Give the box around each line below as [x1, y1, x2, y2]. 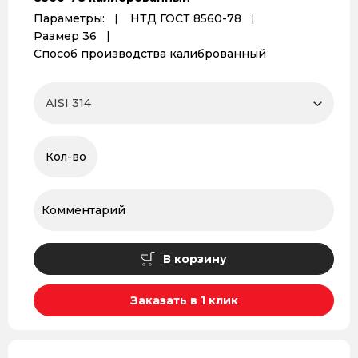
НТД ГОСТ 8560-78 [130, 11, 241, 26]
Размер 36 [34, 29, 97, 43]
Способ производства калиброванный [34, 46, 266, 61]
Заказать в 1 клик [129, 293, 238, 308]
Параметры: [34, 11, 105, 26]
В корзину [163, 252, 227, 266]
